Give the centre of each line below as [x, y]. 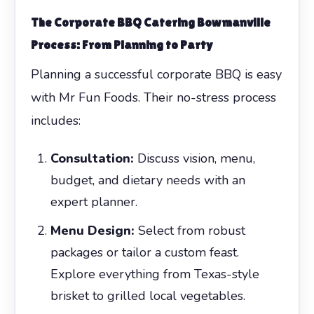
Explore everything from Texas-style [155, 274]
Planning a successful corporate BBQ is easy [156, 74]
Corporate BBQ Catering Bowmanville [162, 22]
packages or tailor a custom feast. [144, 252]
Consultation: [92, 158]
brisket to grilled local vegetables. [148, 295]
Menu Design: [92, 230]
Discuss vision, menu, [194, 158]
